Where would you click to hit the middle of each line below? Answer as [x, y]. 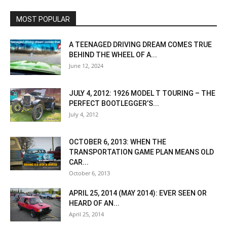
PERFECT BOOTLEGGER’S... [114, 103]
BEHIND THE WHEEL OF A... [113, 54]
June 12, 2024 [86, 65]
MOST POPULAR [43, 19]
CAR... [79, 162]
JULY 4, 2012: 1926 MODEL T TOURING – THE [142, 93]
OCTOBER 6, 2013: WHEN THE [118, 142]
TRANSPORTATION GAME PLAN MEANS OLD [141, 152]
